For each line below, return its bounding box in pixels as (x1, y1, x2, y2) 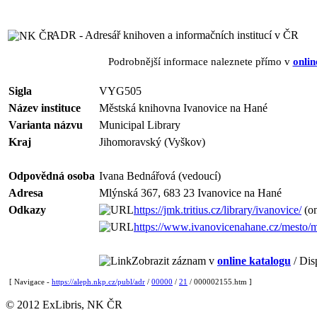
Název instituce (8, 102, 81, 114)
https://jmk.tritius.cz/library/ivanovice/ (134, 204, 301, 216)
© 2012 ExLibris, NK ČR (6, 299, 122, 311)
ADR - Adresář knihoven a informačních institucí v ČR (52, 29, 299, 41)
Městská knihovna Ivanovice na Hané (99, 102, 267, 114)
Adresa (8, 187, 43, 199)
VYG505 (99, 85, 142, 97)
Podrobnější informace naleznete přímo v (108, 55, 293, 67)
